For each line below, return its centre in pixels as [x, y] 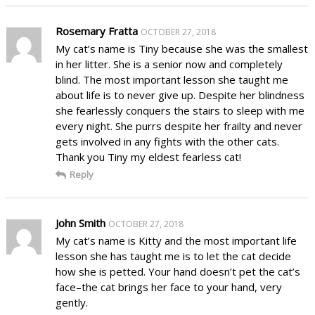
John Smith [80, 223]
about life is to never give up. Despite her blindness [180, 95]
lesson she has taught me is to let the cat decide [173, 256]
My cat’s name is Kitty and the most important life [176, 240]
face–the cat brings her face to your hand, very [168, 287]
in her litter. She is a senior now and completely [169, 64]
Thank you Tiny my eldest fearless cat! [148, 156]
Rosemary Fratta [96, 31]
